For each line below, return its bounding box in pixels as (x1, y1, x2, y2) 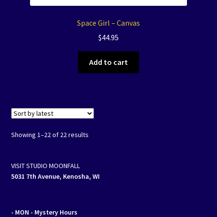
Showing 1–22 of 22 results (11, 130, 89, 139)
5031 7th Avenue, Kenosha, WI (11, 172, 100, 181)
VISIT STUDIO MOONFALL (11, 161, 80, 170)
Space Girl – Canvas (77, 17, 140, 28)
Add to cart (89, 57, 128, 67)
